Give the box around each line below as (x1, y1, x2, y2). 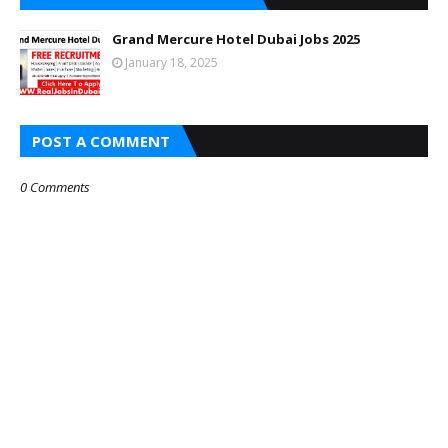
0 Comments (20, 177, 90, 196)
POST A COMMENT (32, 130, 170, 151)
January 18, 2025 (125, 53, 218, 71)
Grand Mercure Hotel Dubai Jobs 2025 (112, 29, 360, 48)
